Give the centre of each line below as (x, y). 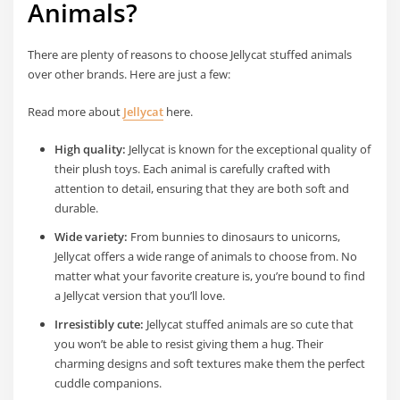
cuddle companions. (108, 383)
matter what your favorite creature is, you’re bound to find (209, 276)
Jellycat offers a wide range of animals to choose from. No (205, 257)
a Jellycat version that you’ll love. (139, 296)
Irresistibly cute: (99, 325)
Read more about (76, 112)
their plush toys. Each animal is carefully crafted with (192, 169)
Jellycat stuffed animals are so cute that (248, 325)
